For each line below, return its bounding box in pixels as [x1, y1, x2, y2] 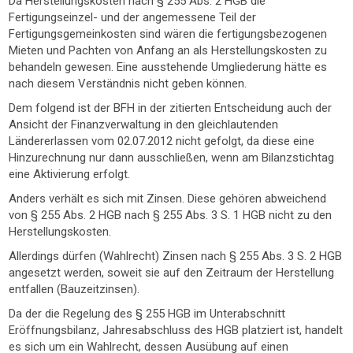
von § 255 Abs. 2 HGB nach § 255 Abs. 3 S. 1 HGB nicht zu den [9, 208, 333, 222]
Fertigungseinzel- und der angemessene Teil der [9, 10, 257, 24]
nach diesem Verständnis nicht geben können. [9, 76, 247, 91]
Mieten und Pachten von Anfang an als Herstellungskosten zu [9, 43, 328, 58]
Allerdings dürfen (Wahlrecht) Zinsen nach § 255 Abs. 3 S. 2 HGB [9, 249, 343, 263]
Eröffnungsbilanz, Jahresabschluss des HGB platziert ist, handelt [9, 323, 344, 337]
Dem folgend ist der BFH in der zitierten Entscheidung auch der [9, 101, 333, 115]
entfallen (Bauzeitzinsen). [9, 282, 140, 296]
